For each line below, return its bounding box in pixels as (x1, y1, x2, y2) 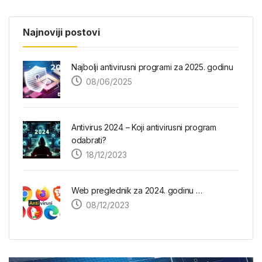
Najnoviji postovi (23, 26, 100, 38)
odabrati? (71, 135, 106, 145)
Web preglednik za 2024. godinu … (71, 185, 202, 195)
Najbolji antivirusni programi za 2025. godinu (71, 62, 233, 72)
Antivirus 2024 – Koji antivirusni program (71, 122, 216, 132)
